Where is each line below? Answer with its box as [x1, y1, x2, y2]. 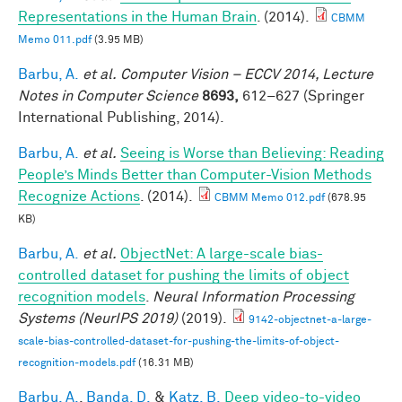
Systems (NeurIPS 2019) [18, 310, 178, 326]
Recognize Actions [18, 188, 140, 204]
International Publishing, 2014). [18, 109, 224, 125]
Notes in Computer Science [18, 88, 198, 103]
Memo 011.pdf [18, 34, 92, 46]
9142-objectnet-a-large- [249, 314, 371, 326]
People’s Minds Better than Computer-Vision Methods [18, 167, 371, 182]
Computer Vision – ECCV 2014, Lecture [120, 66, 373, 82]
